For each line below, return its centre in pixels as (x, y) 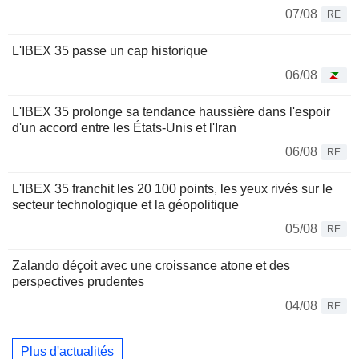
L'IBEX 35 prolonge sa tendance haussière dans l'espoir (171, 111)
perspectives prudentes (78, 281)
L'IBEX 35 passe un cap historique (110, 50)
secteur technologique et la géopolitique (125, 204)
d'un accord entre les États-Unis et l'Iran (124, 127)
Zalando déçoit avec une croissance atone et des (151, 265)
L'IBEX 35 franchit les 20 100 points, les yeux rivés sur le (172, 188)
